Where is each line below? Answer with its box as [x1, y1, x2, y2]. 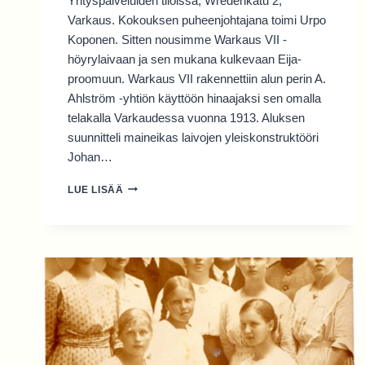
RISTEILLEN [122, 210, 184, 222]
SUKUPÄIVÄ [122, 179, 186, 191]
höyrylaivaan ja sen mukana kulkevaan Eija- [68, 51, 301, 66]
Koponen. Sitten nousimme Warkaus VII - [68, 32, 287, 46]
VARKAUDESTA [122, 226, 204, 238]
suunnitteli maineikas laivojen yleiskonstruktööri [68, 130, 319, 144]
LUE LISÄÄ [68, 183, 124, 196]
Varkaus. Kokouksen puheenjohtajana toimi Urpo [68, 12, 326, 27]
